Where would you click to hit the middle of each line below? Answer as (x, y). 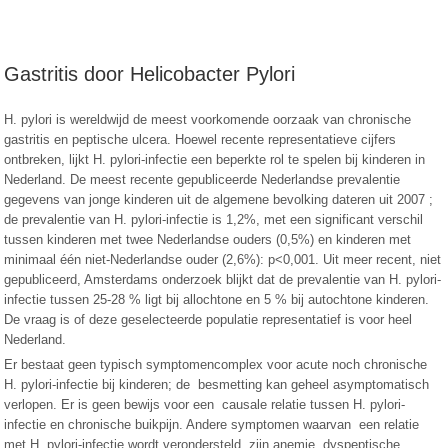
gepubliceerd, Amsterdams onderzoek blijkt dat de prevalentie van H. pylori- (223, 279)
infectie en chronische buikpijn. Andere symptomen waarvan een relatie (212, 424)
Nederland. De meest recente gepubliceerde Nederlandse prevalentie (202, 179)
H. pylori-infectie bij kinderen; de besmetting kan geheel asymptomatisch (217, 384)
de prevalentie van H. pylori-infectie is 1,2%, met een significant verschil (214, 219)
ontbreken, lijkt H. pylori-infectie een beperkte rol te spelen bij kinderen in (215, 159)
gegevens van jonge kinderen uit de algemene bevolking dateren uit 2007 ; (219, 199)
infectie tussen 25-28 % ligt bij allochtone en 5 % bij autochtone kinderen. (217, 299)
